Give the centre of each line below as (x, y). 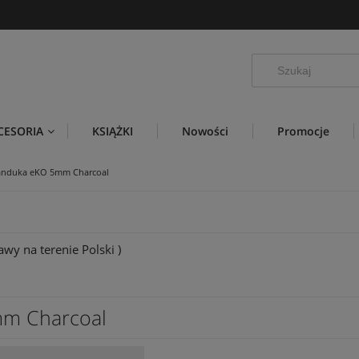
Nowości (205, 131)
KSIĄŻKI (113, 131)
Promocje (303, 131)
